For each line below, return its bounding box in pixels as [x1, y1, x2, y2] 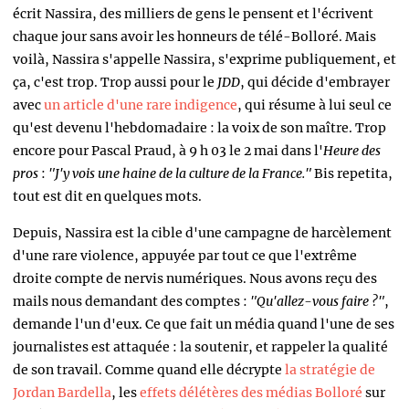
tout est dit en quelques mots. [13, 187, 204, 204]
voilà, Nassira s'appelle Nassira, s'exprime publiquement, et [13, 50, 396, 68]
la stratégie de [285, 361, 375, 378]
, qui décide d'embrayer [240, 73, 390, 90]
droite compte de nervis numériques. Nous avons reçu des [13, 269, 377, 287]
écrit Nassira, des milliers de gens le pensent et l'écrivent [13, 5, 373, 22]
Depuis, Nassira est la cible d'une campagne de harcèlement [13, 224, 392, 241]
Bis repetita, [314, 164, 393, 182]
